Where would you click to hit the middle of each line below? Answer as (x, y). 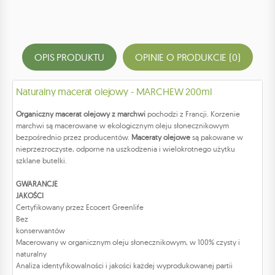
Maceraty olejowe (161, 137)
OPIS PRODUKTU (70, 57)
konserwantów (138, 231)
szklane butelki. (41, 161)
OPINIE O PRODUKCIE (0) (188, 57)
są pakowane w (217, 137)
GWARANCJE (37, 184)
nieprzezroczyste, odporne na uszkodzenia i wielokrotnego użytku (126, 149)
